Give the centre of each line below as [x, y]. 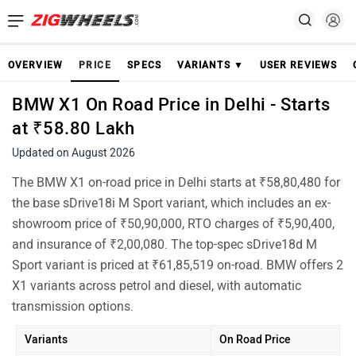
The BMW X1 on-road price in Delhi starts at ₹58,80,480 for [176, 182]
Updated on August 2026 [74, 153]
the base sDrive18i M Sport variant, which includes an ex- [171, 203]
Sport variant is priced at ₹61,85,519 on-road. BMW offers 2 [178, 265]
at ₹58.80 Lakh [73, 128]
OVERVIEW [35, 65]
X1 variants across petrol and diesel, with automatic [157, 286]
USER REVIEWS [298, 65]
